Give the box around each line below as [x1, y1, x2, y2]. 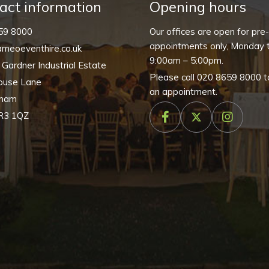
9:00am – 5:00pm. [150, 55, 223, 66]
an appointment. [150, 86, 217, 97]
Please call [150, 71, 197, 83]
